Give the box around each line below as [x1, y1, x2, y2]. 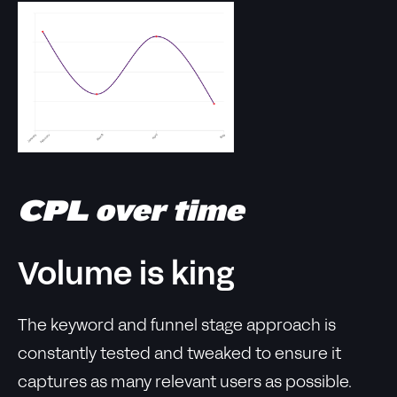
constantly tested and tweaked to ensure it [18, 347, 341, 362]
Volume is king [18, 262, 235, 291]
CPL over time [18, 193, 244, 229]
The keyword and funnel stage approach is [18, 319, 336, 334]
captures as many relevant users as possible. [18, 376, 352, 391]
